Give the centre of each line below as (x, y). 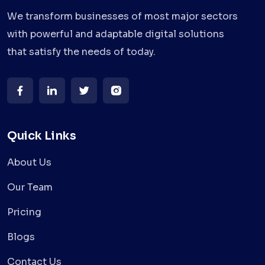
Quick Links (42, 136)
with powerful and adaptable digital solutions (116, 34)
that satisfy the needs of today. (81, 52)
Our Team (30, 188)
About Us (29, 163)
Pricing (24, 212)
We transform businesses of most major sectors (122, 17)
